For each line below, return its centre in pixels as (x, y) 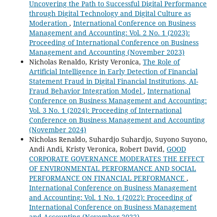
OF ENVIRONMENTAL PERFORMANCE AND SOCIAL (112, 169)
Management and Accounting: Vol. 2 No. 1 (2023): (109, 33)
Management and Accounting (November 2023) (107, 52)
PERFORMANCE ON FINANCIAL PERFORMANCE (108, 178)
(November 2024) (57, 130)
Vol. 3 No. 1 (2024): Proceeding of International (105, 110)
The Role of (161, 62)
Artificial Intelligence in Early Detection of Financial (113, 72)
